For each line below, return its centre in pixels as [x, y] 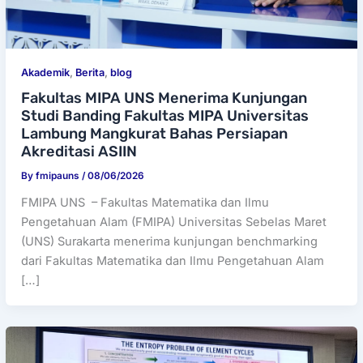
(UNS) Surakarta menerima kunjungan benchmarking [170, 241]
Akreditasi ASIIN [79, 152]
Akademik [46, 72]
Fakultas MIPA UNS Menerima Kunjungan [164, 98]
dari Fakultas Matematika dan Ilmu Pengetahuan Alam [173, 261]
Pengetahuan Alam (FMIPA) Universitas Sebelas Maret [174, 222]
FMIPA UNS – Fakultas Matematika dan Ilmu [145, 202]
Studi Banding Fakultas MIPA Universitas [165, 116]
